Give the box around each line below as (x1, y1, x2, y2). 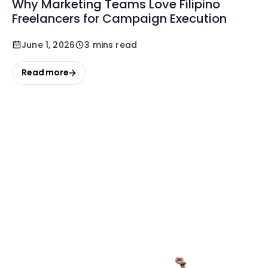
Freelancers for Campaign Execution (12, 10, 227, 27)
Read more (22, 66, 69, 79)
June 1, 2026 (22, 38, 75, 51)
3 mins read (84, 38, 138, 51)
